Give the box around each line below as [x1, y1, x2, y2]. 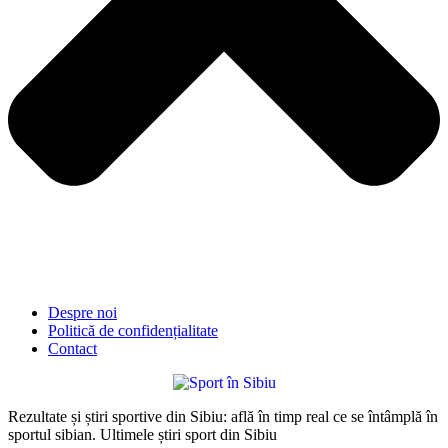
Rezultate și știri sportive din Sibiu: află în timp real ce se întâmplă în [8, 407, 438, 425]
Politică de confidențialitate [48, 321, 218, 339]
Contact [48, 339, 97, 357]
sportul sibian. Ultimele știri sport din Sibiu [8, 425, 277, 443]
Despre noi [48, 303, 117, 321]
